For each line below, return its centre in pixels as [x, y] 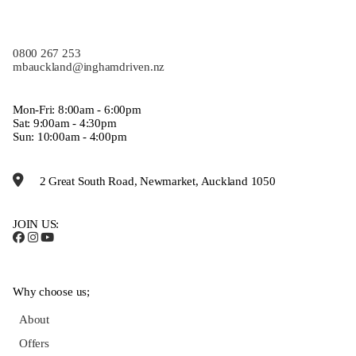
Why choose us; [51, 292]
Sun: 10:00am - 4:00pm [70, 137]
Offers [34, 344]
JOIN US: [36, 224]
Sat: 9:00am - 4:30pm [65, 124]
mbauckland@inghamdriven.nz [89, 67]
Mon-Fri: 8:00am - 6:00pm [77, 110]
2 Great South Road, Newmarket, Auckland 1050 [157, 182]
